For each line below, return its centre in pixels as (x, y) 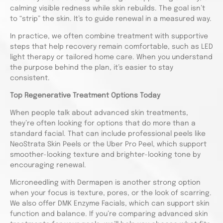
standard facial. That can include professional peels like (108, 134)
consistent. (30, 78)
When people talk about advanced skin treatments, (99, 113)
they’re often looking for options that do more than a (103, 123)
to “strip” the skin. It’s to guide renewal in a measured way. (111, 19)
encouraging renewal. (48, 165)
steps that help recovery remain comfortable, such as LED (111, 47)
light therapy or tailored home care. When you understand (111, 57)
